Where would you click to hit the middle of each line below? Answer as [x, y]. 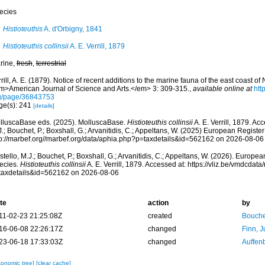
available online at [222, 89]
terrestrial [51, 63]
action [158, 203]
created [160, 216]
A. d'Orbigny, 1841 [72, 29]
